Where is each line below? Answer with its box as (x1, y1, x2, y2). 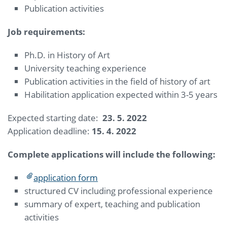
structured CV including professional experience (24, 185, 213, 197)
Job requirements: (8, 26, 85, 38)
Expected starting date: (8, 112, 100, 124)
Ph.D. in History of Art (24, 49, 110, 61)
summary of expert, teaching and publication (24, 198, 201, 210)
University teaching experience (24, 62, 147, 74)
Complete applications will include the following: (8, 148, 215, 161)
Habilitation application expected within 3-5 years (24, 89, 218, 101)
